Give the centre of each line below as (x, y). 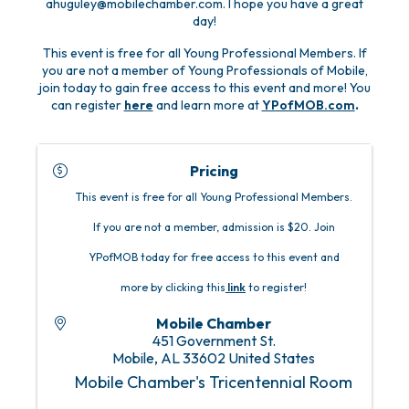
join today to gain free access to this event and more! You (204, 88)
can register (87, 105)
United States (272, 358)
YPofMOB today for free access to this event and (214, 257)
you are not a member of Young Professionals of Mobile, (204, 71)
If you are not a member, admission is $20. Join (214, 227)
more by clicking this (173, 288)
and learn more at (209, 105)
